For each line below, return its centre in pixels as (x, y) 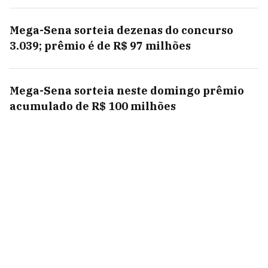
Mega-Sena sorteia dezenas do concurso (121, 30)
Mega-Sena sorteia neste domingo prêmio (127, 91)
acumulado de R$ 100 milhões (93, 106)
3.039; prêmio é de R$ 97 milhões (100, 46)
